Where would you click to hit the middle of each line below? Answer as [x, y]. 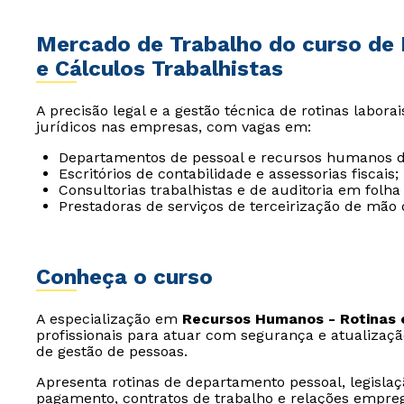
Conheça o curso [124, 277]
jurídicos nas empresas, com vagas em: [174, 127]
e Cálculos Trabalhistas [160, 69]
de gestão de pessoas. [112, 351]
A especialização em [109, 319]
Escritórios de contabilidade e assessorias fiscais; [229, 174]
